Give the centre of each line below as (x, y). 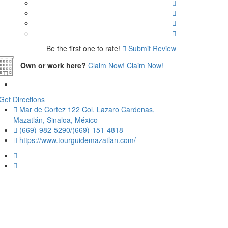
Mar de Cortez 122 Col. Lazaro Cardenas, (87, 109)
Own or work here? (53, 65)
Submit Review (151, 48)
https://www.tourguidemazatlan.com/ (78, 140)
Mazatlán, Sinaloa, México (55, 119)
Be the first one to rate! (83, 48)
